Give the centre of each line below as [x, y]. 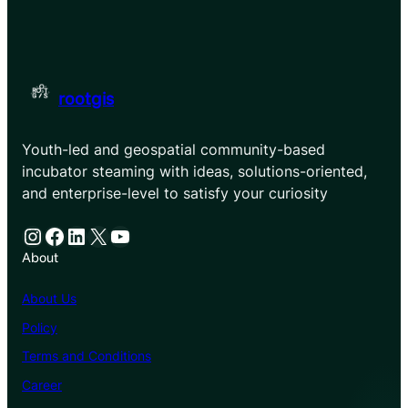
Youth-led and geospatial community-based [173, 149]
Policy [40, 327]
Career [42, 385]
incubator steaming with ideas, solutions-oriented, [194, 171]
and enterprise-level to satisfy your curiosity [175, 193]
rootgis [86, 97]
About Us [49, 298]
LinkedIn [71, 235]
